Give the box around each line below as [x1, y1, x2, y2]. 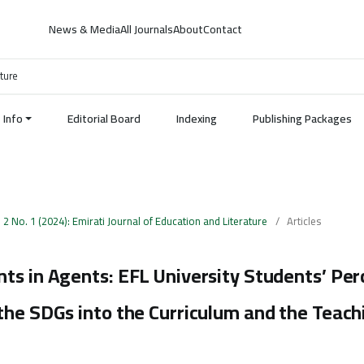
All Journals [120, 19, 174, 40]
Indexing [176, 108, 217, 130]
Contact [203, 19, 243, 40]
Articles [287, 210, 321, 231]
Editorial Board [67, 108, 141, 130]
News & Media [49, 19, 121, 40]
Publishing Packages [253, 108, 352, 130]
